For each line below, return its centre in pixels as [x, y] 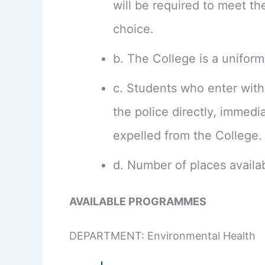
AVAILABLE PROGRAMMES [138, 201]
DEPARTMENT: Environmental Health [162, 235]
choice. [133, 29]
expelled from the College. [188, 135]
